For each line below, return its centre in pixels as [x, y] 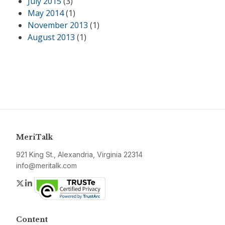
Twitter [37, 183]
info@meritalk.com [46, 165]
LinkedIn [49, 183]
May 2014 [46, 13]
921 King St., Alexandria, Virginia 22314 [79, 154]
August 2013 [51, 37]
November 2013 [58, 25]
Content [32, 219]
